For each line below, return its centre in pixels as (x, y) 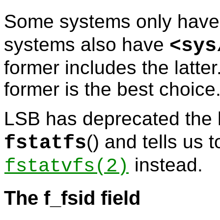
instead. (166, 165)
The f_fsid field (72, 198)
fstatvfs (50, 166)
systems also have (87, 45)
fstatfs (45, 143)
